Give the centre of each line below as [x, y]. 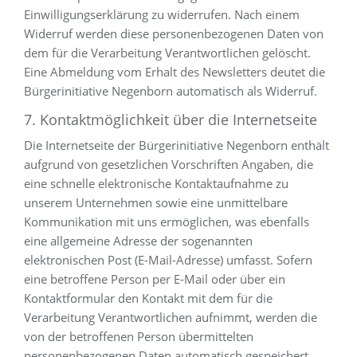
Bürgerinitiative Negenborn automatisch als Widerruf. [171, 91]
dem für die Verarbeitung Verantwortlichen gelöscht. [167, 53]
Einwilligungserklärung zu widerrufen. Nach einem [162, 14]
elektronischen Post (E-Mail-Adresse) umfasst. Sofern [168, 260]
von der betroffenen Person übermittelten [139, 336]
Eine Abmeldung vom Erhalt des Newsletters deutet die [175, 72]
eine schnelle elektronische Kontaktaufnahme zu [156, 183]
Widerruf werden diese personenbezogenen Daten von [174, 33]
